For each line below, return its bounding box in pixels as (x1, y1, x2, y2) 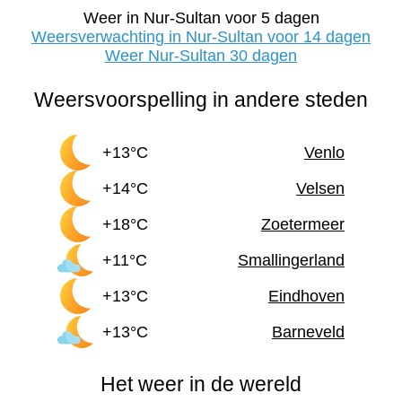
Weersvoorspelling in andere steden (34, 88, 368, 112)
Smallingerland (238, 250, 345, 269)
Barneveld (272, 322, 345, 341)
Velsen (296, 179, 345, 197)
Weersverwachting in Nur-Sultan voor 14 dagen (31, 28, 371, 47)
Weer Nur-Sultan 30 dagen (105, 47, 297, 66)
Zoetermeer (261, 214, 345, 233)
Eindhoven (268, 286, 345, 305)
